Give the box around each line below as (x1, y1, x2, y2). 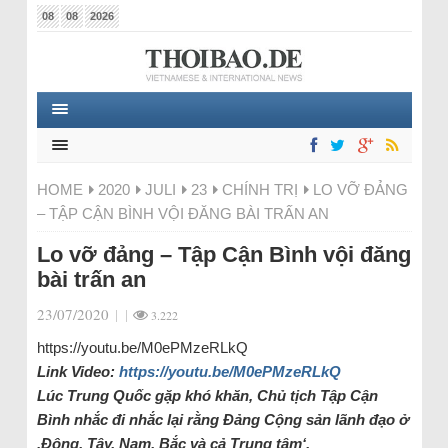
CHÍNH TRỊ (221, 181, 298, 198)
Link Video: (36, 363, 119, 380)
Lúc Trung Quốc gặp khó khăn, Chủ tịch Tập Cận (36, 387, 378, 404)
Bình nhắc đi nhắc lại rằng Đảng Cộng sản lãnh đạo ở (36, 411, 409, 428)
